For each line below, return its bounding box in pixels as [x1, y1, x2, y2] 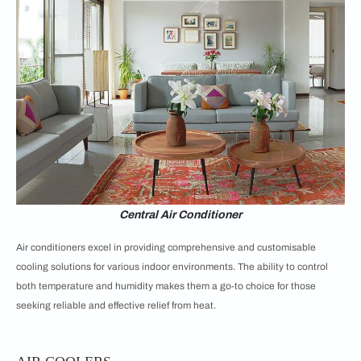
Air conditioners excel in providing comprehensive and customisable [16, 242, 316, 253]
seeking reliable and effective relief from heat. [16, 300, 216, 311]
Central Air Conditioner [119, 209, 242, 221]
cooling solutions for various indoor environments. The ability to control [16, 261, 328, 272]
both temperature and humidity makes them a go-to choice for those [16, 280, 316, 292]
